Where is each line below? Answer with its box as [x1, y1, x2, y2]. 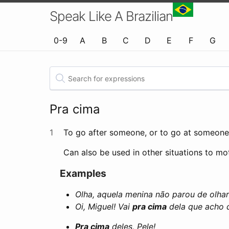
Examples [60, 167, 107, 179]
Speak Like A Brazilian [50, 8, 173, 24]
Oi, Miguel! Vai [75, 201, 133, 212]
